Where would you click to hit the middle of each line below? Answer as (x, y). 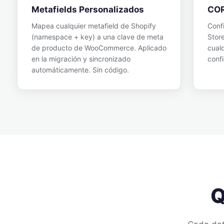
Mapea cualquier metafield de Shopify (94, 26)
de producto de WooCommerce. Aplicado (99, 48)
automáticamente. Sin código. (80, 70)
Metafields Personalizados (88, 9)
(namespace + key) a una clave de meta (97, 37)
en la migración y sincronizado (81, 59)
